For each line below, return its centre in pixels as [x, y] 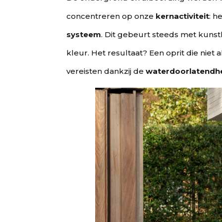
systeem [84, 34]
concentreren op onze [111, 16]
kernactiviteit [183, 16]
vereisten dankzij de [106, 71]
